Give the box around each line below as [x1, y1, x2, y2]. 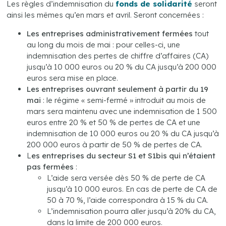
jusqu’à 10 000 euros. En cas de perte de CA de [47, 184, 218, 194]
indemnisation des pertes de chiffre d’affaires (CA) [27, 50, 209, 61]
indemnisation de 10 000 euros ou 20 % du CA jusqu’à [27, 128, 219, 138]
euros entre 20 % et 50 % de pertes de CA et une [27, 117, 201, 127]
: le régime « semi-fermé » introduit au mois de [43, 95, 206, 105]
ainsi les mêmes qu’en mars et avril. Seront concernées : [7, 10, 204, 20]
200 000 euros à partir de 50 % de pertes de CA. [27, 139, 203, 149]
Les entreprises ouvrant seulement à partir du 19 [27, 84, 209, 94]
